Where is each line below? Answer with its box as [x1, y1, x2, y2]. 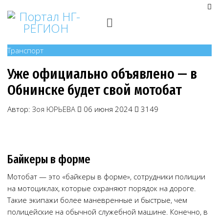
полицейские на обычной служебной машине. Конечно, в [7, 207, 208, 217]
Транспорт [7, 45, 44, 55]
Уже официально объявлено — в [7, 65, 197, 83]
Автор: [7, 104, 32, 114]
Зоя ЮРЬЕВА [32, 104, 75, 114]
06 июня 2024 [82, 104, 134, 114]
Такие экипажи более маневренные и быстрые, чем [7, 195, 187, 205]
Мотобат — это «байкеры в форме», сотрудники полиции [7, 172, 205, 181]
